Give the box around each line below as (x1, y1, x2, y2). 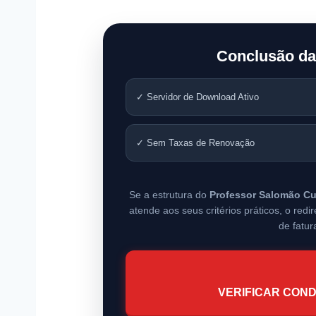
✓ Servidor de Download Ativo (135, 92, 259, 103)
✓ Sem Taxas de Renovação (135, 138, 255, 149)
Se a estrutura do (128, 189, 209, 201)
